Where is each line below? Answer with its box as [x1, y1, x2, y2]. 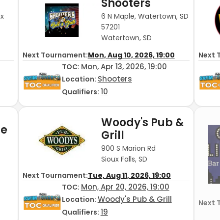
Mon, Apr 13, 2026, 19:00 [81, 61, 167, 72]
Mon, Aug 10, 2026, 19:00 [87, 50, 175, 60]
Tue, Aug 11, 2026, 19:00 [87, 170, 171, 181]
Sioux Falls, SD [101, 154, 147, 164]
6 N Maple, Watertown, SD [101, 11, 189, 21]
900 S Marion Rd [101, 143, 156, 153]
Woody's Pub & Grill [97, 194, 172, 205]
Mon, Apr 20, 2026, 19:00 [81, 182, 169, 192]
